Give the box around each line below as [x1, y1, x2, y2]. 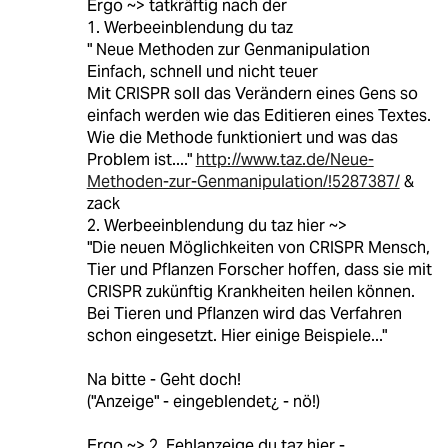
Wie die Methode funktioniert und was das [86, 126, 398, 148]
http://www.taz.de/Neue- [195, 148, 374, 170]
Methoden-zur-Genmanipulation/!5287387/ [86, 170, 400, 192]
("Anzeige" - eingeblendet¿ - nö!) [86, 390, 320, 412]
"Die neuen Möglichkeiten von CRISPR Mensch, [86, 236, 430, 258]
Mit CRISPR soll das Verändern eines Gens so [86, 82, 418, 104]
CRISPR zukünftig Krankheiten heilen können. [86, 280, 415, 302]
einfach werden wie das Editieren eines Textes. [86, 104, 431, 126]
